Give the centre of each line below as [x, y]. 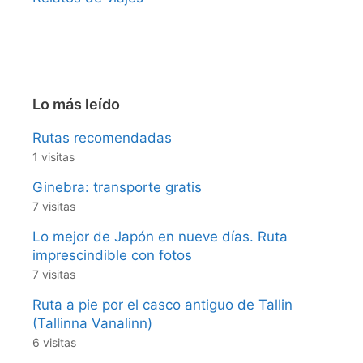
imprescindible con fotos [112, 256]
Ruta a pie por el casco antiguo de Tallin [162, 305]
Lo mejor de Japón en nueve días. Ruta [160, 237]
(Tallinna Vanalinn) [92, 324]
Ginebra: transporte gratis [117, 188]
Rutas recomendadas [102, 138]
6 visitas [54, 343]
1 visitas [53, 157]
